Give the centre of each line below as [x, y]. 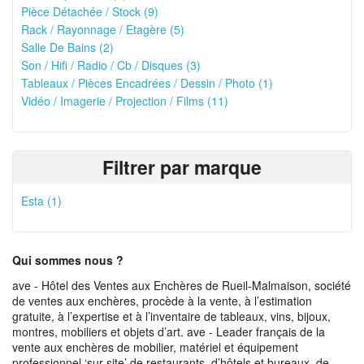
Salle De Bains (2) [67, 47]
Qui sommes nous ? [68, 260]
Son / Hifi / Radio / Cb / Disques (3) [111, 65]
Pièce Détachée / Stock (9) [90, 11]
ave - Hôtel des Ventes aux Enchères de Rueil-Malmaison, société [182, 285]
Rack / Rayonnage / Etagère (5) [103, 29]
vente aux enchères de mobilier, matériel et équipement [155, 347]
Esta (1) [41, 201]
